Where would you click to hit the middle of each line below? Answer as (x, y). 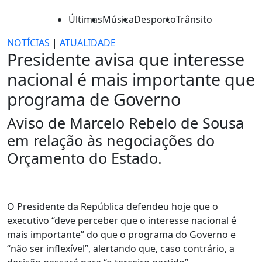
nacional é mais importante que (131, 79)
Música (118, 19)
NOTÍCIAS (28, 43)
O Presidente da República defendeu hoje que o (113, 206)
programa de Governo (94, 99)
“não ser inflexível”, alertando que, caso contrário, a (121, 249)
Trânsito (194, 19)
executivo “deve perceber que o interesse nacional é (122, 220)
